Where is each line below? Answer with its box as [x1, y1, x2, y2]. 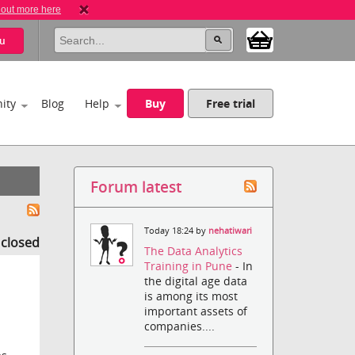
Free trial [206, 96, 256, 111]
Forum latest [90, 177, 182, 197]
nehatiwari [208, 225, 253, 236]
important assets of [144, 303, 248, 319]
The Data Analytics [144, 243, 243, 259]
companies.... [144, 319, 216, 334]
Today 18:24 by [144, 225, 209, 236]
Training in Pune [144, 258, 236, 274]
